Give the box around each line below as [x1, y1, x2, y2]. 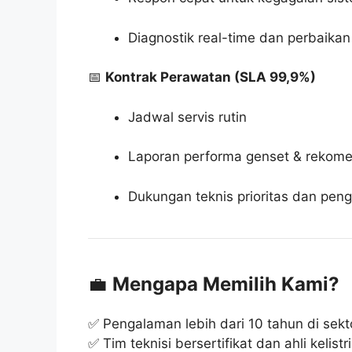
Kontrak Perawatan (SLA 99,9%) [105, 69, 316, 86]
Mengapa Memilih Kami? [112, 272, 339, 295]
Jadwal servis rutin [128, 108, 247, 125]
